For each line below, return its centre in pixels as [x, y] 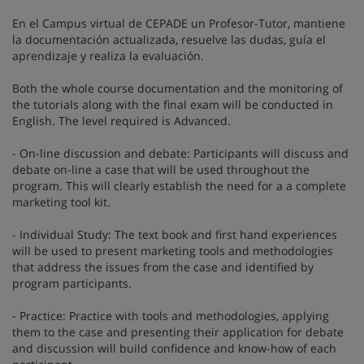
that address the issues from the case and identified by [163, 267]
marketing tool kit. [61, 202]
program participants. [72, 283]
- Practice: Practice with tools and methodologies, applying [171, 316]
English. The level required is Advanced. [121, 121]
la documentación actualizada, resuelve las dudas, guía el [169, 39]
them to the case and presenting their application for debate [178, 332]
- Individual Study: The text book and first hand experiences [175, 234]
